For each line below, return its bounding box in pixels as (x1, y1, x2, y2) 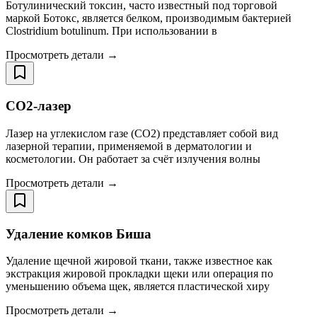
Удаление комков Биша (6, 226, 151, 241)
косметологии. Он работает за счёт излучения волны (6, 152, 260, 165)
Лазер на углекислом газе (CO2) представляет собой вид (6, 127, 278, 139)
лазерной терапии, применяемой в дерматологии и (6, 139, 252, 152)
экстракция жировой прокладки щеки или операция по (6, 267, 273, 280)
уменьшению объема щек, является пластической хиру (6, 280, 270, 293)
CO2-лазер (6, 98, 71, 114)
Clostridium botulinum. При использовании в (6, 25, 217, 38)
